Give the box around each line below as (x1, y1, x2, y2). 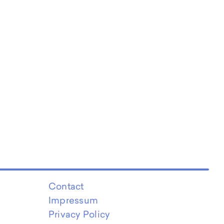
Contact (48, 179, 84, 192)
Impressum (48, 193, 98, 206)
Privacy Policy (48, 207, 110, 220)
